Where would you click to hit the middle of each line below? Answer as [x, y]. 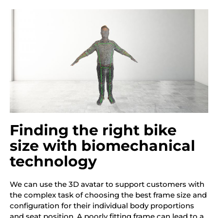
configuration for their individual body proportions [102, 206]
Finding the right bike [93, 130]
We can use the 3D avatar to [63, 184]
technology [53, 162]
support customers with [160, 184]
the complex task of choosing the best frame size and [108, 195]
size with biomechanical [102, 146]
